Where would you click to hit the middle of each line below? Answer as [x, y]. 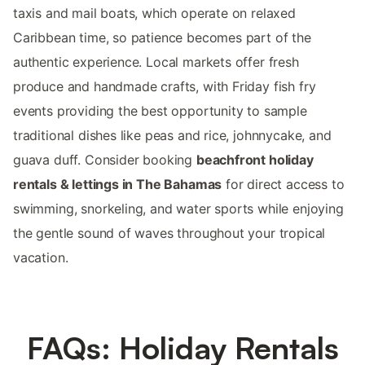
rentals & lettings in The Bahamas [118, 184]
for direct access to [283, 184]
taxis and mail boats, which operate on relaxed [154, 13]
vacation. [41, 257]
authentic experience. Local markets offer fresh [156, 62]
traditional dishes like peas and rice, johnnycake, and [172, 135]
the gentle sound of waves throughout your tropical [169, 233]
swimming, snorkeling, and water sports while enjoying [178, 208]
